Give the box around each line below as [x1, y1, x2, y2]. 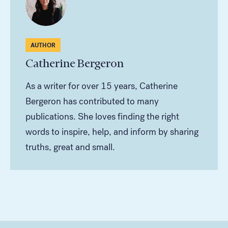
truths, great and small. [25, 141, 115, 153]
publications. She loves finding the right [25, 110, 179, 122]
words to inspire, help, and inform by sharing [25, 126, 198, 137]
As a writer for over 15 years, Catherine [25, 80, 178, 92]
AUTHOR [31, 41, 55, 49]
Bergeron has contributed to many [25, 95, 159, 107]
